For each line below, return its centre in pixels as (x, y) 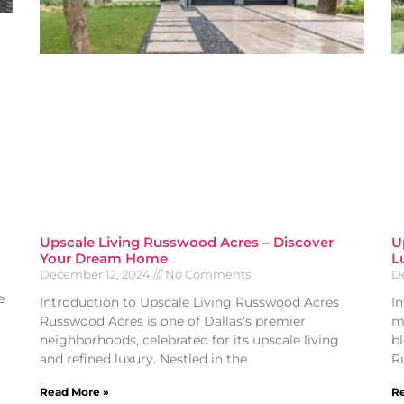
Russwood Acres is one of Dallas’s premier (173, 321)
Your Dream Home (104, 258)
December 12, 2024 (96, 274)
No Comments (207, 274)
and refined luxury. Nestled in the (143, 358)
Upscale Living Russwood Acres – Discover (187, 242)
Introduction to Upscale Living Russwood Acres (189, 302)
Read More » (74, 391)
